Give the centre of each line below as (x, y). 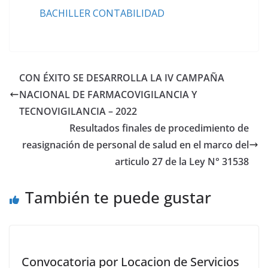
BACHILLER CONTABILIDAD (102, 13)
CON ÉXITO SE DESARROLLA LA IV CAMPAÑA (122, 78)
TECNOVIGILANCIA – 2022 (78, 111)
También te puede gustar (118, 197)
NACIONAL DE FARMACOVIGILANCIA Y (108, 95)
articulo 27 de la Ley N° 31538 (182, 162)
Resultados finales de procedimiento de (159, 128)
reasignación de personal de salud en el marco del (135, 145)
